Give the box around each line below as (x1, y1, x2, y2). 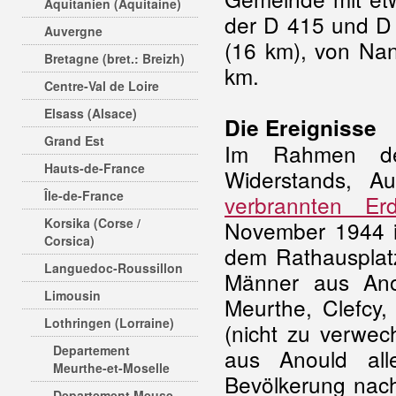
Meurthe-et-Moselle (53, 359, 170, 377)
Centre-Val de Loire (44, 77, 159, 95)
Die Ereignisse (225, 112, 377, 142)
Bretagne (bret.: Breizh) (44, 49, 185, 67)
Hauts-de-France (44, 159, 145, 177)
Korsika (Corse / (44, 214, 141, 232)
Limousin (44, 286, 101, 304)
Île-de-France (44, 187, 124, 204)
